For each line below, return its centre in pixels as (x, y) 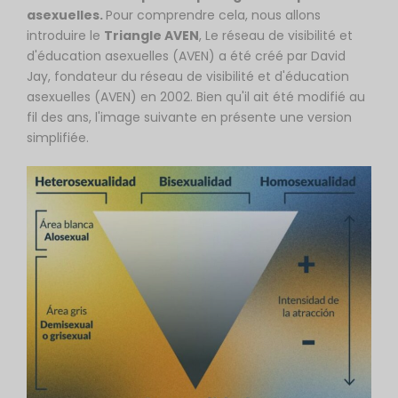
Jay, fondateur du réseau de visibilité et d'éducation (188, 76)
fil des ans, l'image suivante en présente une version (189, 117)
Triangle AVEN (151, 36)
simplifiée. (58, 138)
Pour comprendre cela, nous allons (213, 15)
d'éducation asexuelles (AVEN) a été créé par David (186, 56)
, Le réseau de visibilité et (276, 36)
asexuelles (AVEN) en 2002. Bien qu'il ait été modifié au (196, 97)
